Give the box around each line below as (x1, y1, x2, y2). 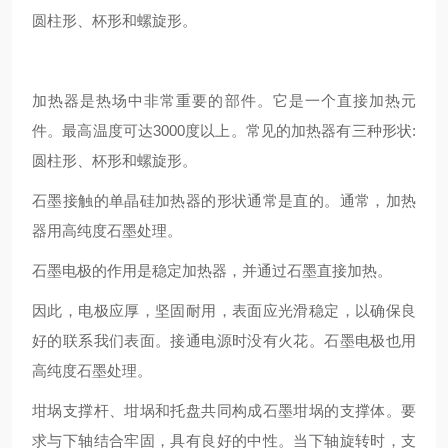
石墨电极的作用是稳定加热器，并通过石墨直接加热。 (32, 262, 392, 279)
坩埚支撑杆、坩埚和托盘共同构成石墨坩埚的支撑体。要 (32, 402, 416, 419)
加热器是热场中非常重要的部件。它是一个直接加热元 (32, 92, 416, 109)
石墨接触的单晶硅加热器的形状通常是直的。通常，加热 (32, 192, 416, 209)
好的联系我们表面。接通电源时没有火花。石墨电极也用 (32, 332, 416, 349)
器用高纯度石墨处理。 (32, 222, 182, 239)
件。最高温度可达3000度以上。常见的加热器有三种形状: (32, 122, 416, 139)
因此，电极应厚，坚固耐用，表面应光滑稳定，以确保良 (32, 302, 416, 319)
